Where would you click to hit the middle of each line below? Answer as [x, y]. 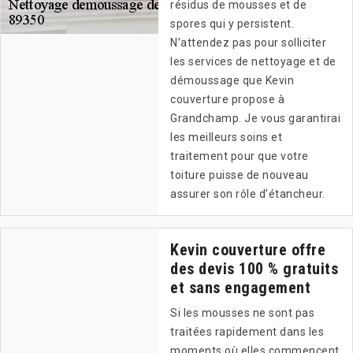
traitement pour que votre [240, 156]
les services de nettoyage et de [253, 62]
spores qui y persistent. [232, 24]
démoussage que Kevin [232, 81]
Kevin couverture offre [248, 250]
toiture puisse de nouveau [240, 175]
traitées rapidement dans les [247, 332]
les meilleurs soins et [226, 137]
